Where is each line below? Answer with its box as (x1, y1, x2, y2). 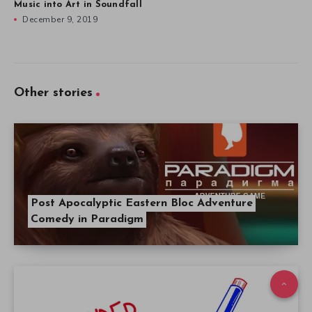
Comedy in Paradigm (31, 214, 143, 226)
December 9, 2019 (22, 14, 97, 26)
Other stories (14, 86, 93, 100)
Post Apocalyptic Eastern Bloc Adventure (31, 198, 253, 210)
